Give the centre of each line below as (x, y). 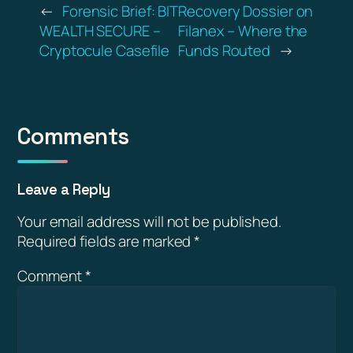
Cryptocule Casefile (105, 51)
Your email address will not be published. (149, 222)
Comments (73, 137)
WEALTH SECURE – (100, 31)
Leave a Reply (64, 189)
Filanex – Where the (243, 31)
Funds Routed (225, 51)
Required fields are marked (106, 242)
